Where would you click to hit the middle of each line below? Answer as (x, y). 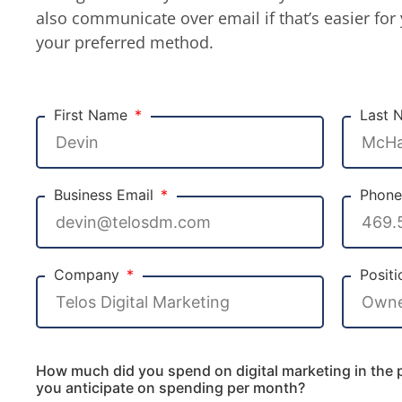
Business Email (106, 194)
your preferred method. (125, 42)
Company (89, 274)
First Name (93, 114)
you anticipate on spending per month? (170, 387)
